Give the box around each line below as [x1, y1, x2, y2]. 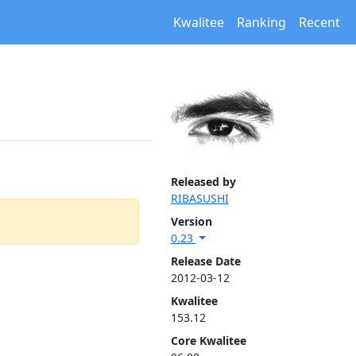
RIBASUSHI [170, 191, 229, 206]
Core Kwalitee [170, 333, 246, 348]
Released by [170, 174, 236, 189]
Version [170, 214, 212, 229]
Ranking [237, 14, 286, 31]
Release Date [170, 253, 241, 269]
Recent [299, 14, 340, 31]
